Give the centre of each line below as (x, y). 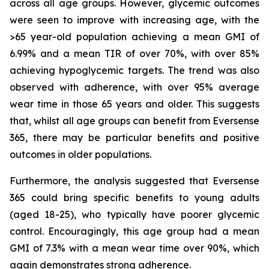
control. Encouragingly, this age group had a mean (134, 231)
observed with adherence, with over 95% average (134, 87)
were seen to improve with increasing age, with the (134, 20)
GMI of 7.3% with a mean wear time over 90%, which (134, 248)
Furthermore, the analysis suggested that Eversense (134, 181)
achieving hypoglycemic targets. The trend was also (134, 70)
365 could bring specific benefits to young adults (134, 198)
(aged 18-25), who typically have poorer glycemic (134, 214)
